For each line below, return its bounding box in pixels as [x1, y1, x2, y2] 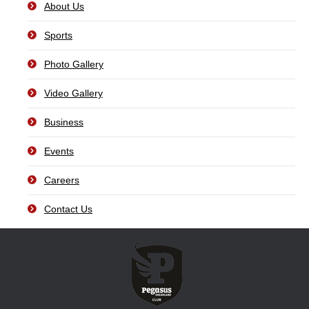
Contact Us [44, 203, 92, 215]
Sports [44, 30, 72, 41]
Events [44, 146, 74, 157]
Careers [44, 175, 79, 186]
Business [44, 117, 83, 128]
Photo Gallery [44, 59, 103, 70]
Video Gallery [44, 88, 103, 99]
